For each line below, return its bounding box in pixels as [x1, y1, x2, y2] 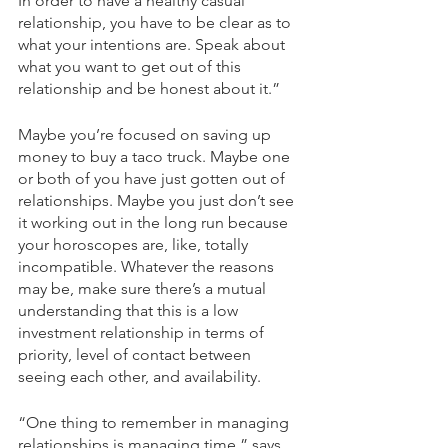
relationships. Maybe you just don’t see [18, 191, 298, 210]
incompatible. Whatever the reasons [18, 257, 278, 276]
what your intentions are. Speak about [18, 35, 289, 54]
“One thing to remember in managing [18, 413, 293, 432]
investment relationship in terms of [18, 323, 268, 342]
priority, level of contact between [18, 345, 255, 364]
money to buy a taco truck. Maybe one [18, 147, 294, 166]
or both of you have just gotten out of [18, 169, 289, 188]
